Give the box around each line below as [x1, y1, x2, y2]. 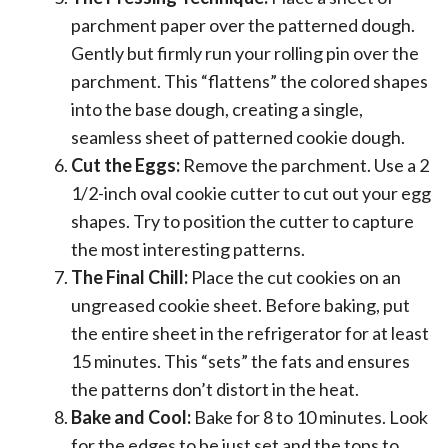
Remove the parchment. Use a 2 [180, 154, 429, 176]
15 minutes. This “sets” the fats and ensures [71, 350, 410, 372]
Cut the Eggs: [71, 154, 180, 176]
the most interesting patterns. [71, 238, 305, 260]
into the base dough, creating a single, [71, 98, 363, 120]
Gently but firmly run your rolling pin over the [71, 42, 419, 64]
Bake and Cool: [71, 406, 191, 428]
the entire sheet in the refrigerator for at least [71, 322, 429, 344]
